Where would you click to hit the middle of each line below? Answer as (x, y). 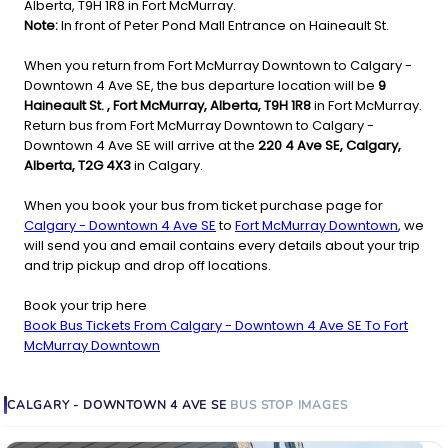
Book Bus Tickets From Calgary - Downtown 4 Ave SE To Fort (216, 326)
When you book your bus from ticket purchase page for (203, 206)
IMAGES (322, 405)
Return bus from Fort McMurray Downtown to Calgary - (199, 126)
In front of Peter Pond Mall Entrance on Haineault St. (223, 26)
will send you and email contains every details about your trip (222, 246)
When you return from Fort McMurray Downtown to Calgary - (218, 66)
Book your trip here (85, 306)
